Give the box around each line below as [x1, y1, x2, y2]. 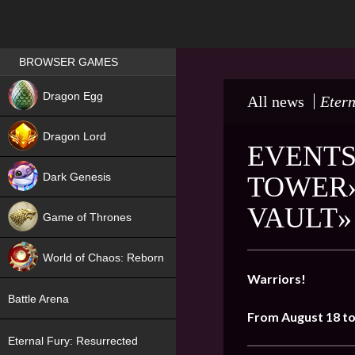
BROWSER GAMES [19, 55, 118, 69]
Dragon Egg [43, 90, 103, 102]
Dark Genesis [43, 170, 111, 183]
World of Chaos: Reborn [43, 251, 164, 264]
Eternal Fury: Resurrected [8, 334, 138, 347]
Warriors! [247, 271, 306, 286]
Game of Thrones [43, 211, 132, 223]
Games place [24, 49, 78, 61]
